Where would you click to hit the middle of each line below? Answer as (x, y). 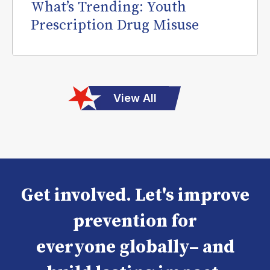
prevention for (135, 221)
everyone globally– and (135, 247)
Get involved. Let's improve (135, 196)
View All (135, 98)
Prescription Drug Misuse (115, 26)
